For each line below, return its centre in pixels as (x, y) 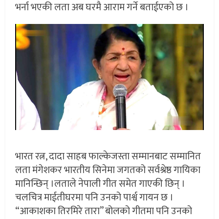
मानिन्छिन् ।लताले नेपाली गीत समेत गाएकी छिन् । (100, 184)
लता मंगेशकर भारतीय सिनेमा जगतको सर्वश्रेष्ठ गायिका (108, 170)
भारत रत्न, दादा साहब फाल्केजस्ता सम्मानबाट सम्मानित (108, 157)
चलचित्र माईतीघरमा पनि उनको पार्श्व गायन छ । (95, 198)
